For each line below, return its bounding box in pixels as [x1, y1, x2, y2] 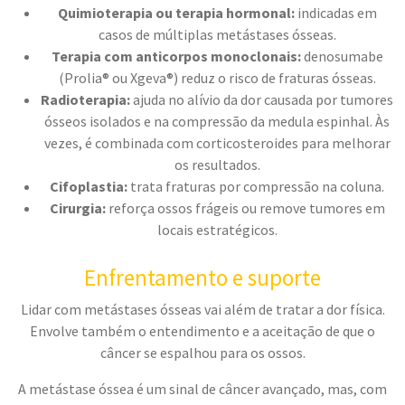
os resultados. [174, 155, 260, 174]
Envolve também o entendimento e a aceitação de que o [30, 322, 375, 341]
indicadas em [294, 4, 377, 23]
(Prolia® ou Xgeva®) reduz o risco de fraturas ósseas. [58, 69, 376, 88]
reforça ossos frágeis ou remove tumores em [105, 199, 385, 218]
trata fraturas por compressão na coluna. [127, 177, 384, 196]
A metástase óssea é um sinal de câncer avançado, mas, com [18, 380, 387, 399]
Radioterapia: [41, 90, 130, 109]
